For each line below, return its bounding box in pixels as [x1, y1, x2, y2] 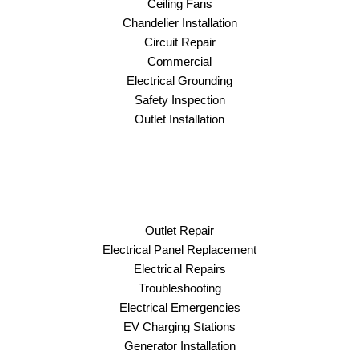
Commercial [147, 54, 212, 68]
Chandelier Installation [122, 15, 237, 30]
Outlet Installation [135, 111, 224, 126]
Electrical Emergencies [119, 300, 240, 314]
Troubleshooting [138, 280, 221, 295]
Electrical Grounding [127, 73, 232, 87]
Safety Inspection [134, 92, 225, 107]
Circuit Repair [143, 34, 216, 49]
